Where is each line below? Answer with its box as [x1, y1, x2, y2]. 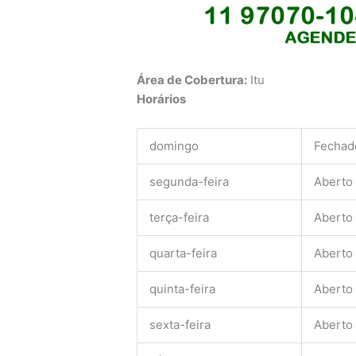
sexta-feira [149, 317, 211, 333]
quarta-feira [149, 246, 218, 261]
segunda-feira [149, 174, 230, 190]
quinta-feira [149, 281, 216, 297]
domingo [149, 138, 199, 154]
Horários [137, 91, 187, 107]
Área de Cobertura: [137, 72, 248, 88]
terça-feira [149, 210, 210, 226]
